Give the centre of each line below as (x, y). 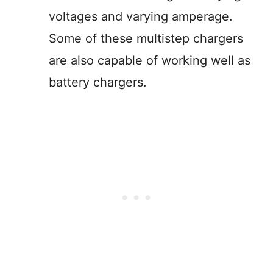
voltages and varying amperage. (141, 16)
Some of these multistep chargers (146, 38)
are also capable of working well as (150, 60)
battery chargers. (98, 82)
